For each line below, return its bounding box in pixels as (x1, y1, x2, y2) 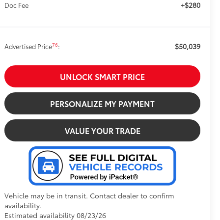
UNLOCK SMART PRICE (60, 71, 145, 82)
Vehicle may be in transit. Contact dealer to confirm (4, 191, 175, 201)
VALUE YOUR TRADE (64, 125, 140, 137)
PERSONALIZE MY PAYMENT (50, 98, 155, 110)
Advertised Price (4, 42, 53, 51)
